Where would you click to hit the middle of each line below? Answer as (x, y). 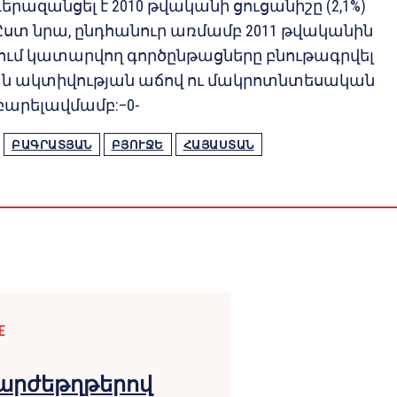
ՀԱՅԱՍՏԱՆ (218, 145)
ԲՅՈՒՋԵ (137, 145)
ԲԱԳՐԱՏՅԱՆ (52, 145)
